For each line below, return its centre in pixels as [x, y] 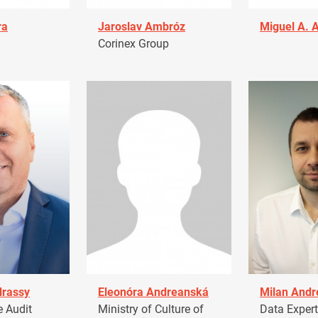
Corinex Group [133, 44]
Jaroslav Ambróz [142, 26]
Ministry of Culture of [151, 309]
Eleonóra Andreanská [153, 292]
